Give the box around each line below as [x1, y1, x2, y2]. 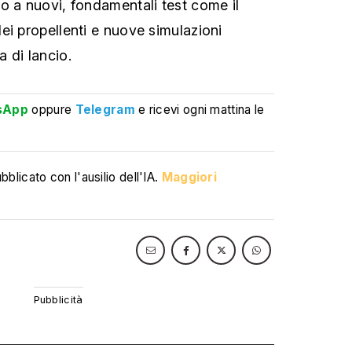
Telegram [75, 102, 135, 117]
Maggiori [161, 170, 218, 185]
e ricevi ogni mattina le [138, 102, 265, 117]
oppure [28, 102, 75, 117]
